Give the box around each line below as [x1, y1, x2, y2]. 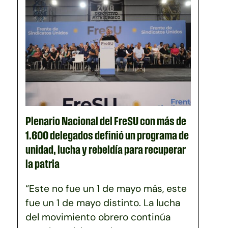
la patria [25, 157, 60, 170]
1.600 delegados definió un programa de [25, 128, 189, 141]
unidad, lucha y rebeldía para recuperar [25, 142, 186, 156]
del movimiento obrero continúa [25, 210, 171, 223]
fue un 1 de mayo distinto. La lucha [25, 196, 181, 209]
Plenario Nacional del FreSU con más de [25, 114, 187, 127]
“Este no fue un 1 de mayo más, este [25, 182, 187, 194]
